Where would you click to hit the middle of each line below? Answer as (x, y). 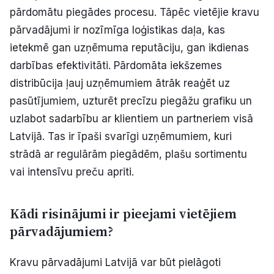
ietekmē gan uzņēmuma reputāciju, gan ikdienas (129, 48)
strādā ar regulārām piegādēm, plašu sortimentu (128, 154)
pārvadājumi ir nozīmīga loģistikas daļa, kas (117, 30)
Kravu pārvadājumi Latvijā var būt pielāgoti (115, 262)
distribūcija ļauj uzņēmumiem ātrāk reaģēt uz (120, 83)
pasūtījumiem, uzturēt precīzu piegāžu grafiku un (131, 101)
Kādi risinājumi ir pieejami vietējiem (123, 214)
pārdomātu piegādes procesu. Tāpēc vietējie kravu (135, 13)
